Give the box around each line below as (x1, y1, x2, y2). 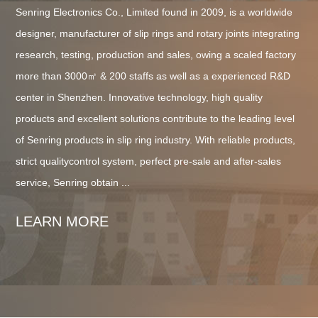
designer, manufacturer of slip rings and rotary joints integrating (16, 27, 300, 39)
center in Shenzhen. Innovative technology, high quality (16, 91, 263, 103)
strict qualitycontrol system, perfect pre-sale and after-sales (16, 155, 282, 167)
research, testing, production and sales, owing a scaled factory (16, 48, 297, 60)
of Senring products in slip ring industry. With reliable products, (16, 133, 296, 146)
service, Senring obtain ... (16, 176, 131, 188)
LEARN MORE (16, 213, 109, 229)
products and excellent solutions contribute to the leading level (16, 112, 295, 124)
